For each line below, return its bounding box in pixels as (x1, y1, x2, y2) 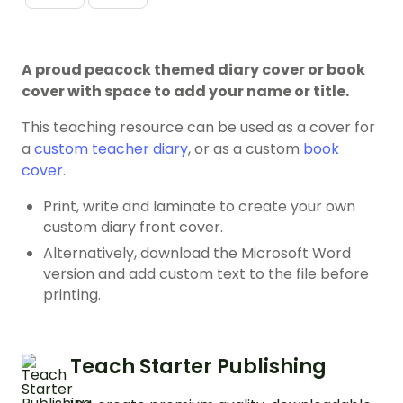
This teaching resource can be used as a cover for (22, 117, 375, 139)
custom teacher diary (34, 139, 188, 160)
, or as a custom (188, 139, 303, 160)
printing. (43, 284, 101, 306)
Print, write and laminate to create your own (43, 196, 355, 218)
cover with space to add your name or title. (22, 81, 349, 103)
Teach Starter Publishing (70, 353, 327, 381)
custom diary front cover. (43, 217, 223, 238)
